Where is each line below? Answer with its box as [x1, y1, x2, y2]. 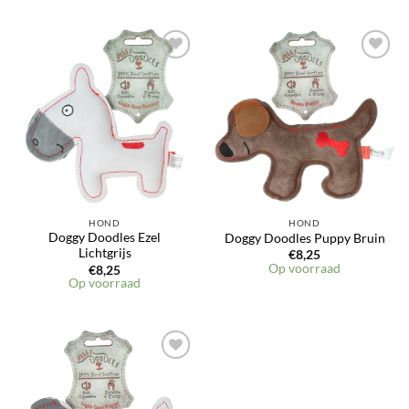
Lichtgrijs [78, 246, 131, 261]
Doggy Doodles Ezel [48, 230, 161, 246]
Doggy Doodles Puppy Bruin [224, 230, 385, 246]
